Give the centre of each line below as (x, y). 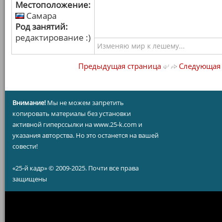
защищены (30, 179)
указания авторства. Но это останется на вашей (85, 135)
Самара (40, 16)
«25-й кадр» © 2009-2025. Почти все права (76, 168)
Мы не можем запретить (85, 103)
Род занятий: (42, 27)
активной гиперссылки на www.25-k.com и (77, 124)
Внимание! (29, 103)
